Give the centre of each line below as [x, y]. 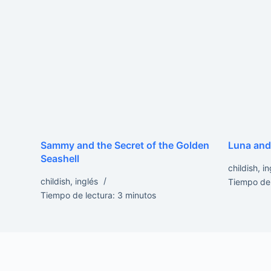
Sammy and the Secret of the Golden [125, 145]
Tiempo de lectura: [78, 195]
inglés [87, 181]
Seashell [60, 159]
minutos [141, 195]
